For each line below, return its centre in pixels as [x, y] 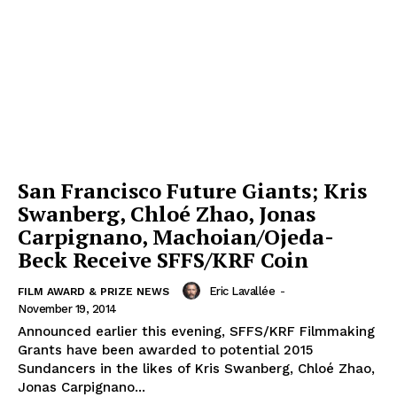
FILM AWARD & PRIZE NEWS [93, 292]
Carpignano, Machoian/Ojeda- [176, 237]
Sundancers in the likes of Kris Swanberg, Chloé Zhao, [196, 369]
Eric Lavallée [241, 291]
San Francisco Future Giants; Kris [192, 191]
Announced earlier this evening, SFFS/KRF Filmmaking [196, 332]
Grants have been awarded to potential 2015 [165, 350]
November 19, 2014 [67, 309]
